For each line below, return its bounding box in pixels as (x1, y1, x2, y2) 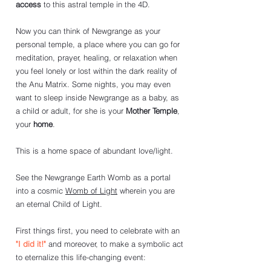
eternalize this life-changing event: (25, 252, 146, 263)
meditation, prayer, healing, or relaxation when (16, 53, 180, 63)
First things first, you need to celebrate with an (16, 226, 182, 236)
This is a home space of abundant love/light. (16, 146, 175, 156)
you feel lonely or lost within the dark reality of (16, 66, 180, 76)
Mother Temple (126, 106, 177, 116)
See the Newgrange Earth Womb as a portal (16, 172, 173, 183)
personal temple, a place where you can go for (16, 39, 182, 50)
